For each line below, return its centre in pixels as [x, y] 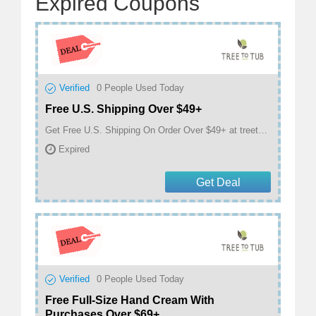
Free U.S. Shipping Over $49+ [123, 109]
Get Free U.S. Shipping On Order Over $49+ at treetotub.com [263, 130]
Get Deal [218, 183]
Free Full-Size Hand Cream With [130, 300]
